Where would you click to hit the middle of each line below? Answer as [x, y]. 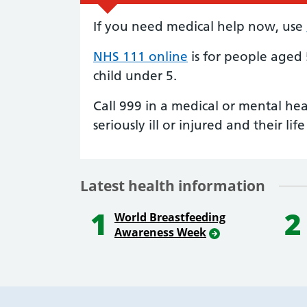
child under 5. [135, 76]
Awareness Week [160, 233]
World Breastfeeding [170, 218]
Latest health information [173, 186]
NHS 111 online [140, 57]
